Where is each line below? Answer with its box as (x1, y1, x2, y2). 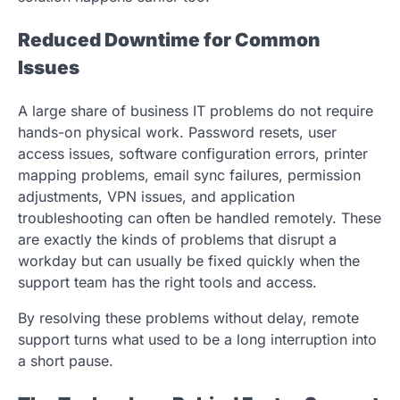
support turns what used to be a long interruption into (18, 329, 377, 348)
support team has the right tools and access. (18, 272, 317, 291)
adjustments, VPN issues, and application (18, 187, 295, 205)
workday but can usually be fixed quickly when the (18, 251, 360, 270)
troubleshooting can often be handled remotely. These (18, 208, 381, 227)
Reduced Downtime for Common (18, 28, 321, 51)
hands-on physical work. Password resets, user (18, 122, 337, 141)
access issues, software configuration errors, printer (18, 144, 368, 162)
